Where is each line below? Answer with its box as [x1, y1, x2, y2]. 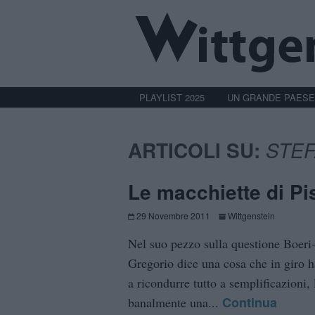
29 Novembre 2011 [136, 210, 210, 222]
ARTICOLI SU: [128, 135, 266, 165]
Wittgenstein [228, 210, 275, 222]
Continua [222, 293, 277, 312]
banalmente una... [128, 294, 222, 311]
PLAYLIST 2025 [139, 90, 205, 104]
